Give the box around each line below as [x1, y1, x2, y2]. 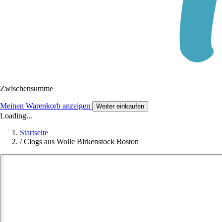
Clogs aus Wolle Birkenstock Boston [24, 137, 139, 146]
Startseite [20, 128, 48, 137]
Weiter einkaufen [96, 102, 144, 110]
